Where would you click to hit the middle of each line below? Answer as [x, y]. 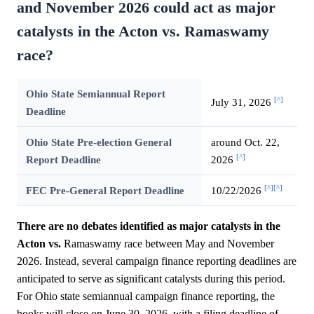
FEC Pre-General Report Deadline [105, 190]
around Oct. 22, [245, 142]
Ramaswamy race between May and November [168, 243]
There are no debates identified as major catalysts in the [149, 226]
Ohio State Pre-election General [98, 142]
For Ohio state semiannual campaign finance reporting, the [146, 296]
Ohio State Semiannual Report [95, 93]
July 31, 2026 [242, 102]
